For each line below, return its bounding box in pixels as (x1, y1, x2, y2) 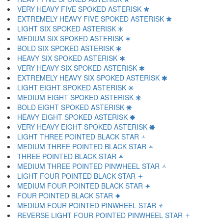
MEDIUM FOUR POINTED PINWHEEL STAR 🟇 (17, 200, 164, 210)
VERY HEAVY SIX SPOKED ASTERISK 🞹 (17, 63, 145, 73)
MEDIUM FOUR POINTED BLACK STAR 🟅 (17, 181, 151, 191)
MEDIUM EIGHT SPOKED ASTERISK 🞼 (17, 92, 141, 102)
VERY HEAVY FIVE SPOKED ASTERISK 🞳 (17, 4, 149, 14)
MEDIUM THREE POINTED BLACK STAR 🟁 (17, 141, 154, 151)
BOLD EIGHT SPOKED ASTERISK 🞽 (17, 102, 132, 112)
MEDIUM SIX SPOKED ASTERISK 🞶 (17, 33, 131, 43)
